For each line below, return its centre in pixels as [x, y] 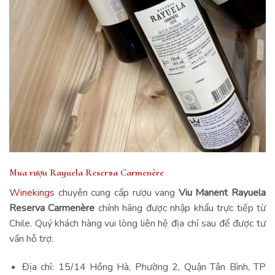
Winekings [32, 192]
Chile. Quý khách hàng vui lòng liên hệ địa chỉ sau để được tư [137, 223]
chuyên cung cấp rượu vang [117, 192]
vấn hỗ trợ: [31, 238]
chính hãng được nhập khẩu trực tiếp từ [180, 208]
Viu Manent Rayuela [222, 192]
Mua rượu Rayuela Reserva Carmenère [87, 172]
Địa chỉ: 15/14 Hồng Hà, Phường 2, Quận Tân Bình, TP [144, 267]
